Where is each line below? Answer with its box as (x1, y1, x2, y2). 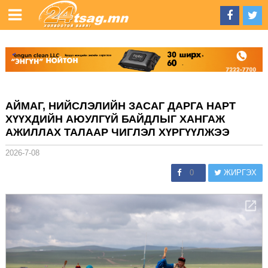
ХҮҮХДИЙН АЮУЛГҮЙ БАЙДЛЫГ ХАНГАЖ (5, 112, 225, 125)
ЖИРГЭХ (221, 167, 257, 177)
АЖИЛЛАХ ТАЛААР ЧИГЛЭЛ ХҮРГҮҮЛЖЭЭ (5, 126, 230, 138)
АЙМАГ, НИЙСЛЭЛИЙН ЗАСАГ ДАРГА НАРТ (5, 99, 236, 112)
